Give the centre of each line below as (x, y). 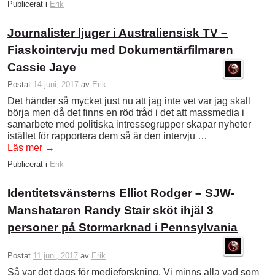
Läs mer (26, 147)
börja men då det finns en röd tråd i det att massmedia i (126, 112)
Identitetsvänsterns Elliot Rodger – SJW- (121, 193)
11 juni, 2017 (56, 255)
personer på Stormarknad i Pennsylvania (122, 227)
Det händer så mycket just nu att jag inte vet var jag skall (129, 101)
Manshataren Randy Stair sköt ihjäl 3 (110, 210)
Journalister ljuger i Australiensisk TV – (118, 33)
